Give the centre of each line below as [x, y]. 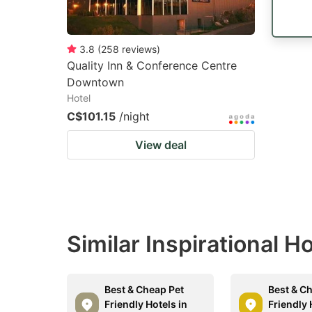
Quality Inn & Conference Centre [152, 65]
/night [134, 116]
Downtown [95, 82]
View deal [161, 145]
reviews [139, 49]
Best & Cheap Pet [144, 289]
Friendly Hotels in [146, 304]
